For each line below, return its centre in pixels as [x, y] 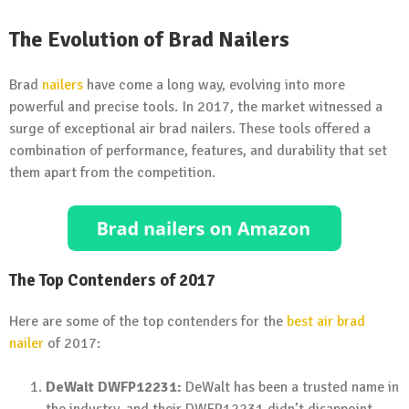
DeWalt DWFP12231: [114, 388]
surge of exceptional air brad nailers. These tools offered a [190, 128]
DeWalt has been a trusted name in [290, 388]
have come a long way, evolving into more [214, 84]
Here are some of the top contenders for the [148, 322]
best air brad [326, 322]
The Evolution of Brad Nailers [149, 39]
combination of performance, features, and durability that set [198, 150]
